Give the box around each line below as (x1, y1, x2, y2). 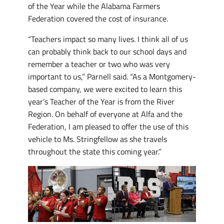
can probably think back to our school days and (28, 45, 186, 57)
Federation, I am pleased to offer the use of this (28, 120, 188, 132)
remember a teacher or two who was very (28, 57, 170, 70)
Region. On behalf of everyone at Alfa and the (28, 107, 182, 120)
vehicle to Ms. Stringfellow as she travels (28, 132, 167, 145)
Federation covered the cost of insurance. (28, 12, 170, 24)
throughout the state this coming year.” (28, 145, 163, 157)
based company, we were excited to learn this (28, 82, 182, 95)
